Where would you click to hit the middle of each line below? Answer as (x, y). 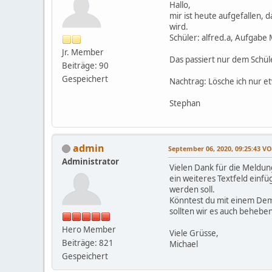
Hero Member (89, 229)
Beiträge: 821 (88, 243)
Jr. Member (83, 52)
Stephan (185, 103)
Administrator (90, 161)
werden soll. (192, 189)
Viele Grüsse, (194, 233)
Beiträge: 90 (85, 65)
